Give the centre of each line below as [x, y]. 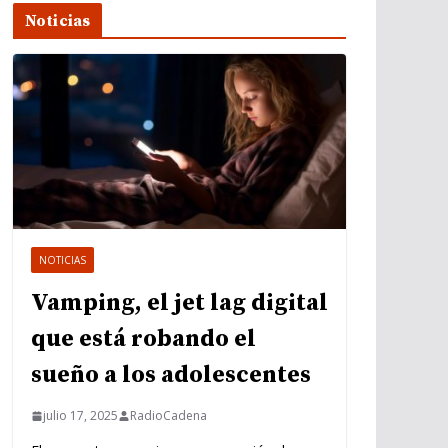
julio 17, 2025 [80, 416]
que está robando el [143, 339]
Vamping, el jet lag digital [179, 303]
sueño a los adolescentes [171, 375]
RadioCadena [168, 416]
